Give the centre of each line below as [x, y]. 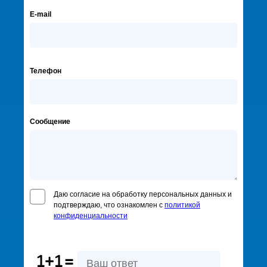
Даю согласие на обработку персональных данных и [143, 194]
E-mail [41, 14]
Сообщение [50, 122]
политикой [182, 205]
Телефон [46, 71]
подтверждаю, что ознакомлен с [109, 205]
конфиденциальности [91, 216]
